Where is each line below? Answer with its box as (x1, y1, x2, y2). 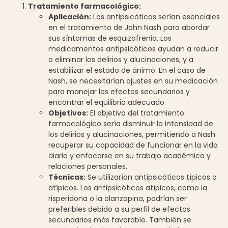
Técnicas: (48, 172, 85, 182)
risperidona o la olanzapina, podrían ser (48, 193, 187, 204)
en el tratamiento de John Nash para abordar (48, 22, 210, 33)
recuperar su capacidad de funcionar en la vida (48, 139, 218, 150)
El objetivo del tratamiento (88, 107, 184, 118)
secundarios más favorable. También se (48, 214, 191, 225)
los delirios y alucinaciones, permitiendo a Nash (48, 129, 215, 139)
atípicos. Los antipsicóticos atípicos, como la (48, 182, 207, 193)
